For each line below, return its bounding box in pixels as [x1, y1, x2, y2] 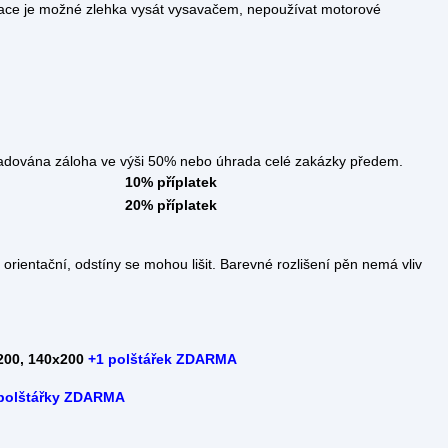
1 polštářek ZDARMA [96, 351, 237, 368]
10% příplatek [125, 174, 217, 191]
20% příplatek [125, 197, 217, 214]
